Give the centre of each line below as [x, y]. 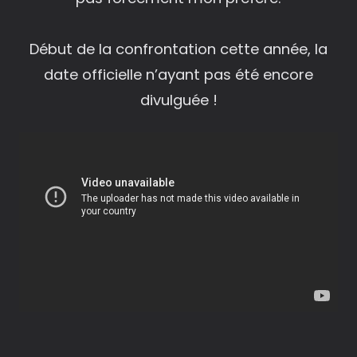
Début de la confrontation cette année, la [178, 49]
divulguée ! [178, 100]
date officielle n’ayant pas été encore [178, 74]
